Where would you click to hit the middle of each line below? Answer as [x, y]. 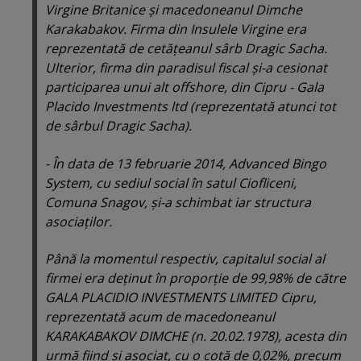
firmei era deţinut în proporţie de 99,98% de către [195, 278]
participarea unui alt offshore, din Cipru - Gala [185, 87]
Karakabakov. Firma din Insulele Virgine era [176, 29]
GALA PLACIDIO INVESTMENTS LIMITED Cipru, [181, 298]
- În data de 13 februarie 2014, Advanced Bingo [186, 163]
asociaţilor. [79, 221]
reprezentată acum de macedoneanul [160, 317]
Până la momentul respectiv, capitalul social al [185, 259]
